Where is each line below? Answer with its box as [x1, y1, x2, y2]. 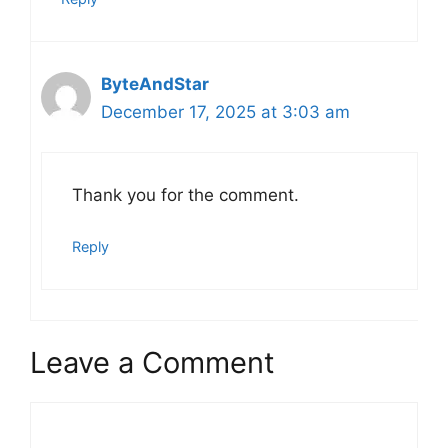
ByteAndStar [101, 73, 209, 94]
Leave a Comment [30, 345, 275, 381]
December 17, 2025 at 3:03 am [101, 101, 350, 122]
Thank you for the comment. [72, 185, 299, 206]
